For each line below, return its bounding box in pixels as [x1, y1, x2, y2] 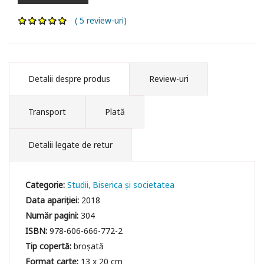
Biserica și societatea [93, 179, 175, 190]
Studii [67, 179, 89, 190]
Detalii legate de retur [28, 138, 113, 150]
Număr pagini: [25, 209, 81, 221]
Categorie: [25, 179, 68, 190]
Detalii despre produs [28, 72, 110, 84]
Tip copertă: [25, 240, 74, 252]
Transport [28, 105, 66, 117]
